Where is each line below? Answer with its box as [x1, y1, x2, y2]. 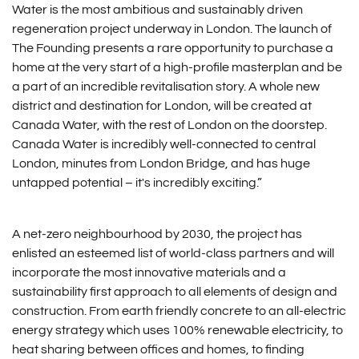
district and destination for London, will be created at [11, 99, 312, 113]
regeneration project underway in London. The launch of [11, 22, 332, 36]
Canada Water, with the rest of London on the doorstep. [11, 119, 327, 132]
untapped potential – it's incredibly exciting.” [11, 176, 262, 190]
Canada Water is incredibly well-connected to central [11, 138, 316, 151]
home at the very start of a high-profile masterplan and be [11, 61, 342, 75]
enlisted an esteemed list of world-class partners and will [11, 247, 334, 260]
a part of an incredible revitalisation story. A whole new [11, 80, 320, 94]
